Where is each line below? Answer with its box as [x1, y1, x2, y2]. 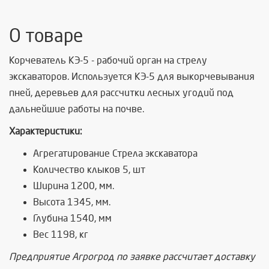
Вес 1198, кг [33, 229, 88, 240]
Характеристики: [9, 126, 82, 136]
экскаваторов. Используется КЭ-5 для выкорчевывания [9, 71, 255, 82]
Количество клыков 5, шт [33, 165, 145, 175]
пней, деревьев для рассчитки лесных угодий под [9, 88, 234, 98]
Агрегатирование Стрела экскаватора [33, 148, 198, 159]
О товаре [9, 26, 83, 46]
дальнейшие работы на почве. [9, 104, 144, 114]
